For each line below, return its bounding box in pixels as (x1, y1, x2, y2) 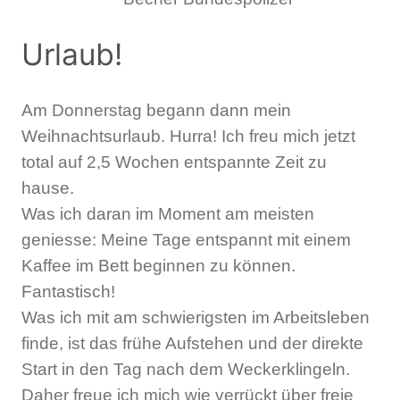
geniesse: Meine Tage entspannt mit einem (21, 229, 351, 249)
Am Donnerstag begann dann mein (21, 100, 291, 120)
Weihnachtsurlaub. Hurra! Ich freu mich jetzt (21, 126, 355, 146)
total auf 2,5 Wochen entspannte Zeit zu (21, 152, 327, 171)
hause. (21, 178, 74, 197)
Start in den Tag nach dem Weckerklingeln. (21, 359, 350, 379)
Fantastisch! (21, 281, 115, 301)
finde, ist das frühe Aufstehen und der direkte (21, 333, 363, 353)
